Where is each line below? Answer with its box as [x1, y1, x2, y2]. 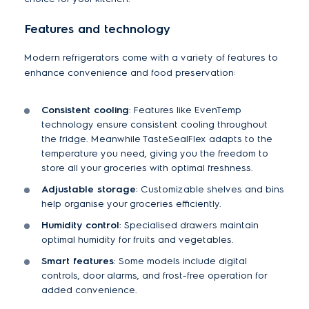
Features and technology [24, 21, 170, 37]
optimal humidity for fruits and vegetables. [41, 234, 234, 246]
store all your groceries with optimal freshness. [41, 162, 253, 175]
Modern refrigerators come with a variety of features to [24, 52, 278, 64]
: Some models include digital [114, 255, 247, 268]
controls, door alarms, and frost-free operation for [41, 270, 267, 282]
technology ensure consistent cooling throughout [41, 119, 268, 131]
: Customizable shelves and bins [136, 183, 284, 196]
